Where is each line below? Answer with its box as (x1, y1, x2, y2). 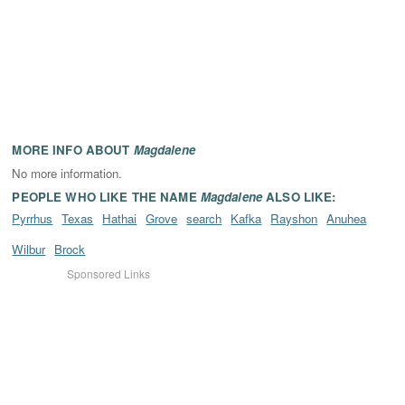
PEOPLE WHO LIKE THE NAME (12, 188, 201, 205)
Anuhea (326, 210, 367, 227)
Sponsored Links (66, 266, 150, 281)
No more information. (12, 165, 123, 182)
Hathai (102, 210, 137, 227)
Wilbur (12, 240, 46, 258)
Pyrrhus (12, 210, 53, 227)
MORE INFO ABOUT (12, 141, 134, 158)
